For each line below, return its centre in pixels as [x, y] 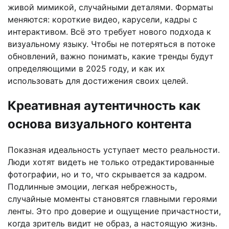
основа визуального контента [100, 124]
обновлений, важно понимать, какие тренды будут [111, 56]
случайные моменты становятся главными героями [112, 199]
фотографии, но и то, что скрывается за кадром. [107, 175]
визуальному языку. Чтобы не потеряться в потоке [111, 44]
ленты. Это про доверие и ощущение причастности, [114, 211]
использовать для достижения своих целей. [98, 81]
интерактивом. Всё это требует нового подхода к [109, 31]
